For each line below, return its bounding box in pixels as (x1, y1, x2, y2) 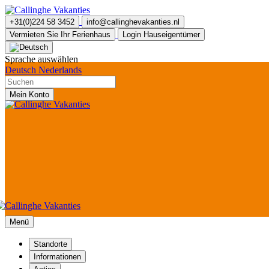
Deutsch (5, 65, 36, 75)
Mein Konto (10, 90, 49, 99)
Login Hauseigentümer (122, 30, 200, 39)
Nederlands (38, 65, 82, 75)
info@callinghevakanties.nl (86, 17, 180, 26)
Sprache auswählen (5, 54, 78, 64)
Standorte (34, 240, 67, 249)
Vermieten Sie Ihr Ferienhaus (10, 30, 110, 39)
